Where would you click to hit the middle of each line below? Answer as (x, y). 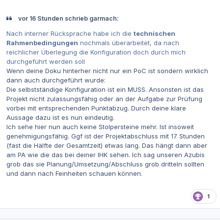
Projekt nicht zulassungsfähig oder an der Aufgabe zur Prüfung (104, 99)
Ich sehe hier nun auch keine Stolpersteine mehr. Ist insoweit (100, 127)
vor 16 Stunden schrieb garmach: (68, 18)
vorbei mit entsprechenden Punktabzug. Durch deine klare (96, 108)
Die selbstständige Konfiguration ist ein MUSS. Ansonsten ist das (105, 90)
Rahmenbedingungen (42, 43)
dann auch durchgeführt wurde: (56, 80)
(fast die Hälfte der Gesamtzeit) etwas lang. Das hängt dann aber (107, 146)
